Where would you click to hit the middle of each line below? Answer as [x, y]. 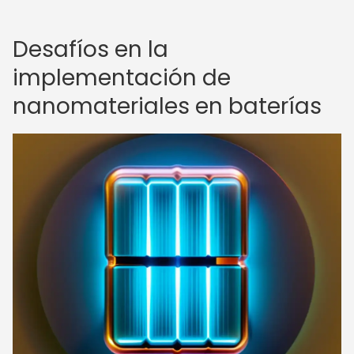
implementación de [122, 78]
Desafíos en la [90, 49]
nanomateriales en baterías [167, 106]
